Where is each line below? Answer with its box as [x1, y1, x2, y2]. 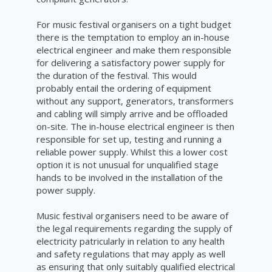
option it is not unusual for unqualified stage [36, 158, 219, 171]
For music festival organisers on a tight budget [36, 18, 231, 31]
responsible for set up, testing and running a [36, 133, 222, 146]
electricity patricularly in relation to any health [36, 235, 225, 248]
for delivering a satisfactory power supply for [36, 56, 225, 69]
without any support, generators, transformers [36, 95, 234, 107]
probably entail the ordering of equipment [36, 82, 211, 95]
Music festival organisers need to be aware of [36, 209, 228, 222]
